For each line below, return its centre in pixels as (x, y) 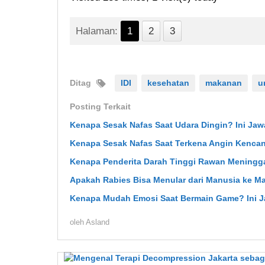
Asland (98, 222)
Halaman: (97, 31)
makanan (224, 83)
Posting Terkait (100, 107)
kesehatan (168, 83)
